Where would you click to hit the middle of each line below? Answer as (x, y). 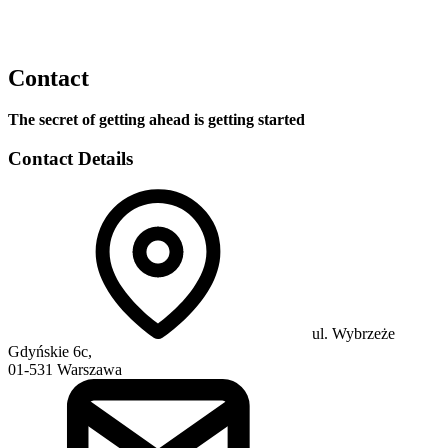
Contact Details (70, 159)
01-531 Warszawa (65, 369)
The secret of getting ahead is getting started (156, 120)
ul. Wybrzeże (351, 333)
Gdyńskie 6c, (50, 351)
